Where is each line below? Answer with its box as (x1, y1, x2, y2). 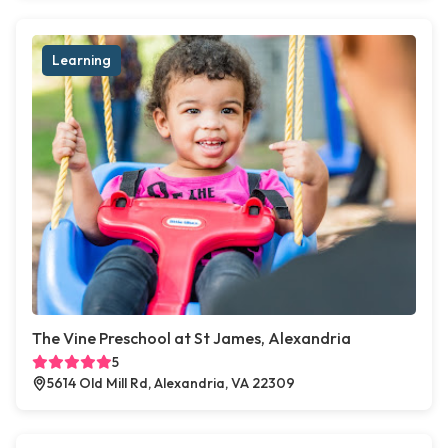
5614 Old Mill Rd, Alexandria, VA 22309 (47, 374, 295, 393)
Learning (52, 51, 111, 70)
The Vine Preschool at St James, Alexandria (32, 328, 351, 349)
